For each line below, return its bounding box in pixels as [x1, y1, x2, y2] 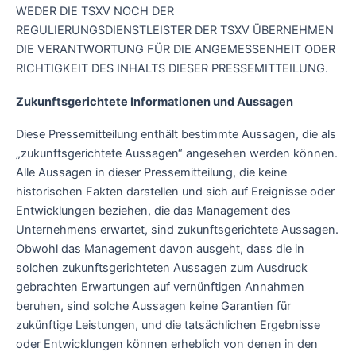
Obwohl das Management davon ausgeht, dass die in [16, 242, 304, 257]
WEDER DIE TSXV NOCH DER [16, 4, 174, 19]
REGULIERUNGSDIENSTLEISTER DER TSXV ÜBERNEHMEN [16, 23, 334, 38]
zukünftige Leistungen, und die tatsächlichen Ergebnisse [16, 318, 320, 333]
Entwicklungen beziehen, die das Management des [16, 203, 291, 219]
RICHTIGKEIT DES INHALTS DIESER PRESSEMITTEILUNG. [16, 61, 328, 76]
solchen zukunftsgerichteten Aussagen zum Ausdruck [16, 261, 308, 276]
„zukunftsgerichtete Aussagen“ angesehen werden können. [16, 146, 338, 161]
